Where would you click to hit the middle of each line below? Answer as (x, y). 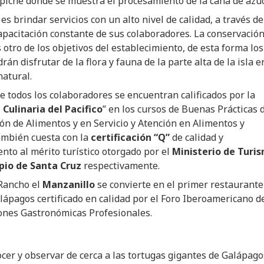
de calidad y (198, 138)
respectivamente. (121, 166)
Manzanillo (69, 185)
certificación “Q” (131, 138)
